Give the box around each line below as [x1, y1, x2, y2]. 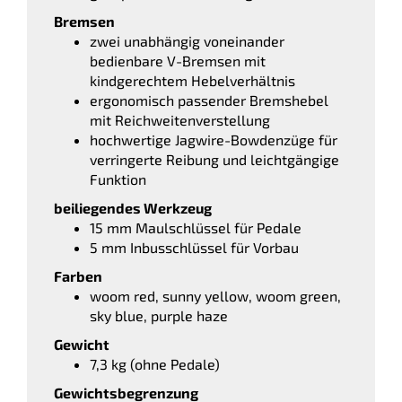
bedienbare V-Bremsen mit [90, 51, 266, 69]
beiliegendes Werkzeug [54, 198, 212, 216]
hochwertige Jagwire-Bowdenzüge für [90, 130, 337, 148]
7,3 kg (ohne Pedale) [90, 354, 220, 372]
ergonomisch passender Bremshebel [90, 91, 328, 109]
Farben [54, 267, 102, 284]
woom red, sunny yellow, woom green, [90, 286, 341, 304]
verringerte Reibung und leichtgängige [90, 150, 339, 168]
